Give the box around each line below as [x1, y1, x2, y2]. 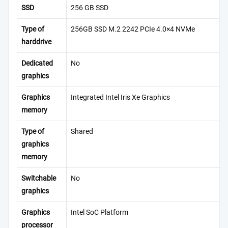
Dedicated [21, 59, 53, 68]
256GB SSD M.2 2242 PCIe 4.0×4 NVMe [71, 25, 195, 34]
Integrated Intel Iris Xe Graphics [71, 93, 170, 102]
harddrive [21, 38, 51, 47]
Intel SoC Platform [71, 208, 128, 217]
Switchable [21, 174, 56, 183]
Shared [71, 127, 93, 136]
